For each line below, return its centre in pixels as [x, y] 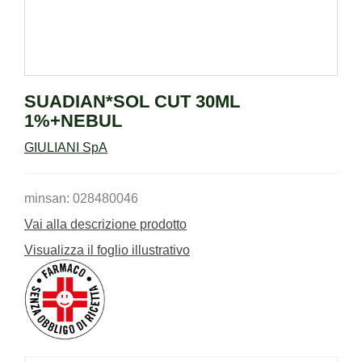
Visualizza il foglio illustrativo [107, 250]
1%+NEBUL [73, 120]
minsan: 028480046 [81, 198]
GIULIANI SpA [66, 147]
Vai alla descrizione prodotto [105, 224]
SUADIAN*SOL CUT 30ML [132, 101]
